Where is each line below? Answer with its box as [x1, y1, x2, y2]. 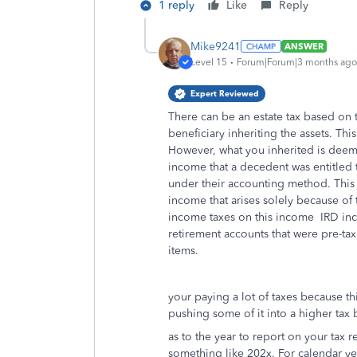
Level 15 [190, 56, 227, 68]
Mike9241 [190, 39, 241, 53]
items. [168, 244, 198, 257]
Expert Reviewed [190, 88, 259, 99]
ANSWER [284, 41, 324, 52]
